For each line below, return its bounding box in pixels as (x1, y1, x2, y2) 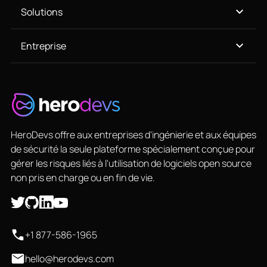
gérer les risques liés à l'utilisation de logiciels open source (10, 157, 252, 170)
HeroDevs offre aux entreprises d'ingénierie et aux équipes (10, 128, 256, 142)
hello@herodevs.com (24, 252, 114, 266)
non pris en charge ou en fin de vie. (10, 171, 155, 185)
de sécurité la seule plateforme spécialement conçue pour (10, 142, 255, 156)
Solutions (20, 5, 63, 19)
